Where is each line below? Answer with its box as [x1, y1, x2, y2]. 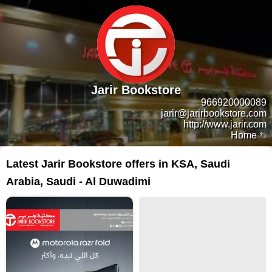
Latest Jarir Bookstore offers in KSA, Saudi [6, 158, 230, 170]
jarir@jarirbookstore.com [161, 108, 267, 118]
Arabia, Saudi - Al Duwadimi [6, 175, 151, 188]
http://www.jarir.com [183, 119, 267, 129]
